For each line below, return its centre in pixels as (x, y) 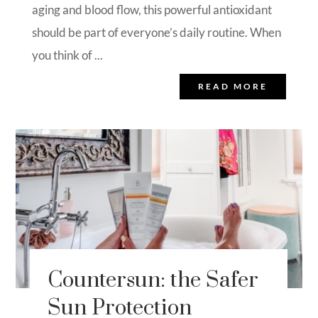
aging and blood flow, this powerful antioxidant (152, 9)
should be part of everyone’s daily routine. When (156, 32)
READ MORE (233, 86)
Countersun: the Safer (153, 280)
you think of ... (67, 55)
